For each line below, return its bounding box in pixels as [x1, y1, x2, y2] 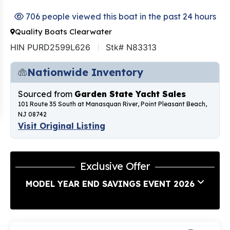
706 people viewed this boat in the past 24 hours [23, 11, 216, 22]
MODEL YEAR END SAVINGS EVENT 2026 [26, 179, 195, 189]
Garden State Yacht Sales [74, 89, 186, 100]
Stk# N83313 [106, 42, 157, 53]
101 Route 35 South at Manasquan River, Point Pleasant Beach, [18, 100, 207, 108]
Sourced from [18, 89, 74, 100]
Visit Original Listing [18, 121, 105, 131]
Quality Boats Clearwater [15, 27, 112, 37]
